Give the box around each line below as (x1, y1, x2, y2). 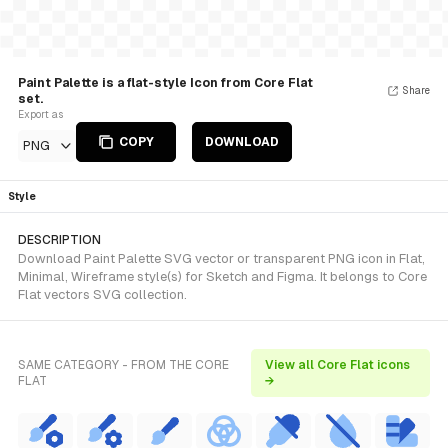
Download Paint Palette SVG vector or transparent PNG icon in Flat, (18, 251, 425, 266)
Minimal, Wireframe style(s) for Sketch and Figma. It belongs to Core (18, 269, 427, 284)
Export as (18, 109, 63, 120)
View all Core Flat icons (264, 358, 410, 372)
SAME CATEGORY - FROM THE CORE (18, 358, 229, 372)
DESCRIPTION (18, 233, 101, 247)
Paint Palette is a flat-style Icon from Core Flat (18, 76, 313, 90)
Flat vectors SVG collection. (18, 287, 187, 302)
